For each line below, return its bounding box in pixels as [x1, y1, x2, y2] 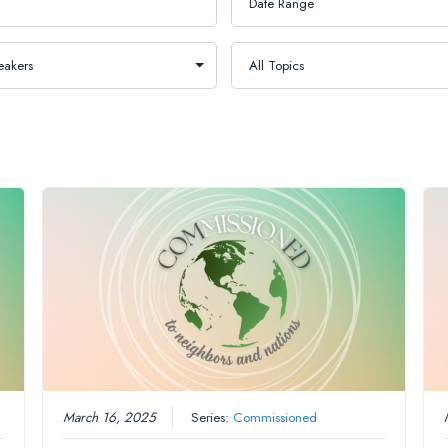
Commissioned [232, 408, 317, 428]
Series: [190, 408, 233, 428]
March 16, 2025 [62, 408, 156, 428]
